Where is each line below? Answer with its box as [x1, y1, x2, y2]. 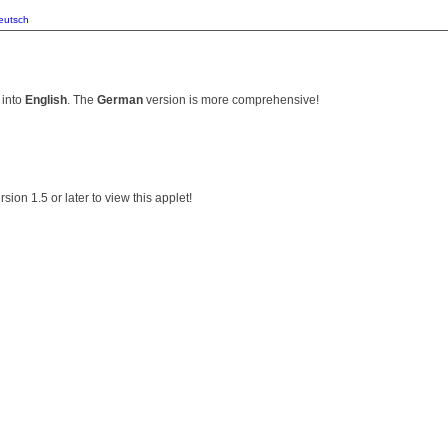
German [97, 92, 143, 107]
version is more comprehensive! [143, 92, 319, 107]
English [25, 92, 67, 107]
